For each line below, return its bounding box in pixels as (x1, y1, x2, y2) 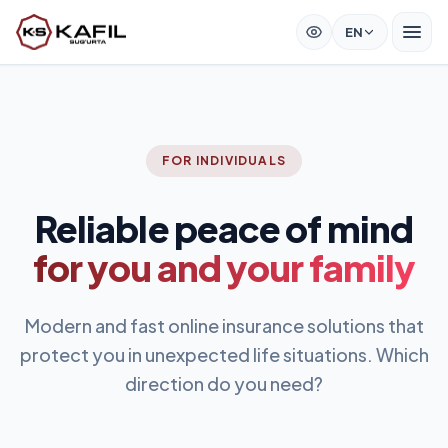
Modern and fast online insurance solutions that (24, 314, 424, 337)
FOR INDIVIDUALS (162, 153, 286, 168)
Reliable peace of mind (34, 206, 414, 251)
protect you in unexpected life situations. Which (19, 343, 429, 366)
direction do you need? (125, 372, 323, 395)
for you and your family (32, 245, 416, 290)
